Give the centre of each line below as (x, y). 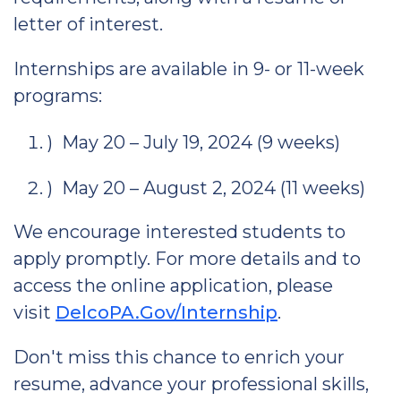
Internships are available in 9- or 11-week (189, 69)
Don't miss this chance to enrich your (179, 357)
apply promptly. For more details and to (187, 259)
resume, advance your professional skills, (191, 384)
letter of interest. (88, 24)
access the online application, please (173, 286)
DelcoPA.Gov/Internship (166, 312)
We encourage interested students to (179, 232)
